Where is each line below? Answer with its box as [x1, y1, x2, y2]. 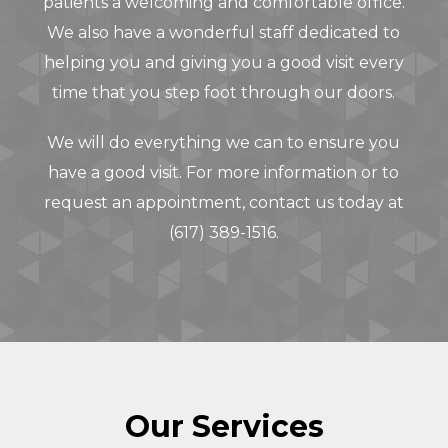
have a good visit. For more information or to [48, 162, 400, 182]
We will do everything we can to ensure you [47, 132, 401, 152]
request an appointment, [43, 192, 249, 212]
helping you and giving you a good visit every [43, 52, 404, 72]
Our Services [124, 407, 324, 445]
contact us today [248, 192, 384, 212]
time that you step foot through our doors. [52, 82, 396, 102]
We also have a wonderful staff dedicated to [47, 22, 401, 42]
